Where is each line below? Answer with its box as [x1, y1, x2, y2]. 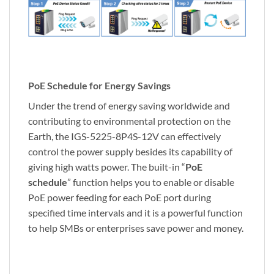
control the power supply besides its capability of [28, 145, 232, 157]
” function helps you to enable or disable [67, 176, 234, 188]
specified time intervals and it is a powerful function [28, 206, 243, 218]
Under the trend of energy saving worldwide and [28, 99, 230, 111]
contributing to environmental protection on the [28, 114, 231, 127]
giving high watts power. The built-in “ [28, 160, 185, 172]
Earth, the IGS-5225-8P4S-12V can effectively [28, 130, 221, 142]
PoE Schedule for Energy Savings [28, 79, 171, 91]
